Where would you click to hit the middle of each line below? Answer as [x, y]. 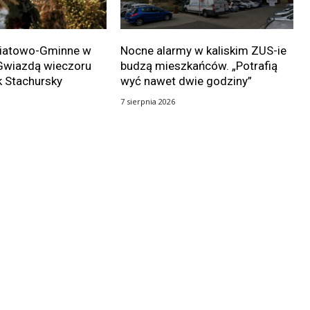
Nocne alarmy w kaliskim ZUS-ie [203, 50]
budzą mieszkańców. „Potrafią [199, 65]
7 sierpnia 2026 [147, 101]
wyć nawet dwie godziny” [186, 81]
